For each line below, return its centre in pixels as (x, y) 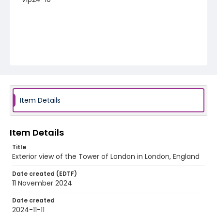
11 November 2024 (42, 183)
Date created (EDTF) (45, 174)
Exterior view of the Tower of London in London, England (106, 156)
